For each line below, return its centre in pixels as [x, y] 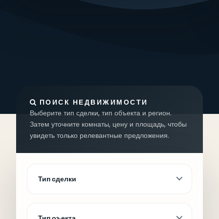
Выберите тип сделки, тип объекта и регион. [101, 113]
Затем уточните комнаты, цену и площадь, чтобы [108, 124]
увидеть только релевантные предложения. [99, 135]
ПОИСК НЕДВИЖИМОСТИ [94, 102]
